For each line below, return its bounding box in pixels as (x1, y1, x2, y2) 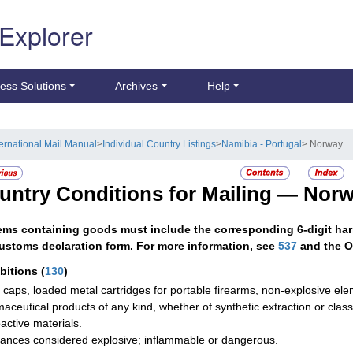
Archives (115, 80, 158, 93)
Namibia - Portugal (221, 139, 303, 150)
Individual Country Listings (102, 139, 217, 150)
